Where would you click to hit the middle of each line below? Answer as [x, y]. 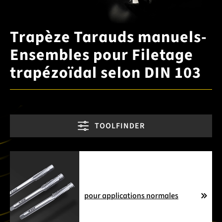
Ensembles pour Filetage [102, 55]
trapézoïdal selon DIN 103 [106, 73]
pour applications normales [131, 195]
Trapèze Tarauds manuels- [109, 37]
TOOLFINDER [119, 126]
